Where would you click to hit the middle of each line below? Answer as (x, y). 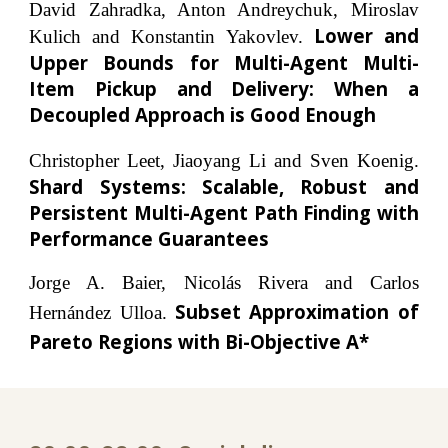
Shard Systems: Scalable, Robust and (224, 187)
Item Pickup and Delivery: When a (224, 89)
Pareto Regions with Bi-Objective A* (199, 342)
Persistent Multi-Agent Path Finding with (224, 213)
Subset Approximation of (297, 312)
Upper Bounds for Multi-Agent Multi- (224, 63)
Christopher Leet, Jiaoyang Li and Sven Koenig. (224, 161)
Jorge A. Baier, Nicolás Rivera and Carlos (224, 283)
